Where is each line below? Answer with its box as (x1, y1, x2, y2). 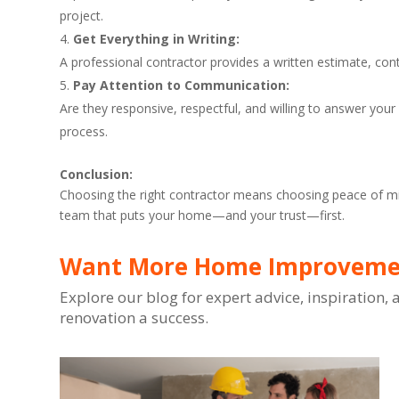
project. (60, 6, 104, 24)
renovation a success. (60, 307, 209, 329)
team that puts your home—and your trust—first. (60, 206, 346, 224)
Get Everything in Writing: (73, 29, 240, 47)
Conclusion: (60, 165, 134, 183)
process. (60, 122, 109, 140)
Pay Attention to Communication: (73, 76, 290, 94)
